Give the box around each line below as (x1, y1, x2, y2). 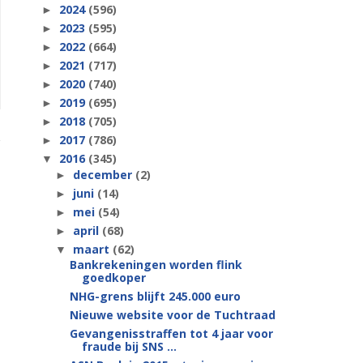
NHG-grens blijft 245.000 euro (69, 288, 241, 304)
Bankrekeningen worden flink (69, 257, 242, 272)
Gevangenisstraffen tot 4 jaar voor (69, 326, 273, 341)
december (72, 166, 135, 182)
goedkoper (81, 270, 146, 285)
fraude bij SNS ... (81, 339, 177, 354)
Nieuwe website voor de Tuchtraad (69, 307, 275, 322)
